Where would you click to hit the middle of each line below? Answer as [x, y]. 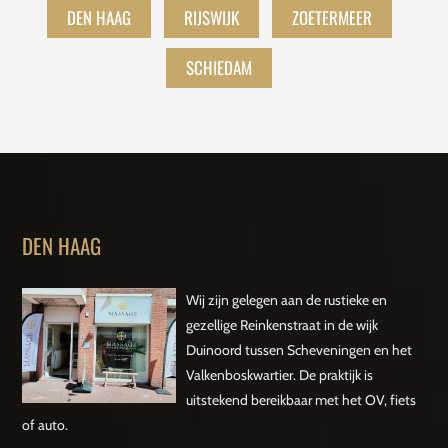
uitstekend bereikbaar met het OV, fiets [300, 400]
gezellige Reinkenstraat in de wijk [281, 325]
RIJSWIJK [211, 18]
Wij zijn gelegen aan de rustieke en [286, 300]
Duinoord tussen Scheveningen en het [298, 350]
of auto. [45, 425]
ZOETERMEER [331, 18]
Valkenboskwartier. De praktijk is [279, 375]
